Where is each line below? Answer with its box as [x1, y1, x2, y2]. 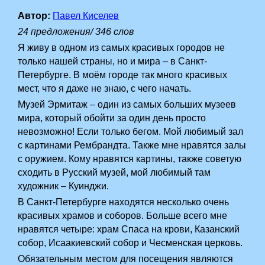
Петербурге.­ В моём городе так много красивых [18, 70, 228, 80]
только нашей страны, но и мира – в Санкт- [18, 56, 208, 66]
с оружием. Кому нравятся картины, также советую [18, 154, 242, 164]
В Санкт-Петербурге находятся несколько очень [18, 197, 230, 207]
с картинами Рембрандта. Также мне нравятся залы [18, 140, 247, 150]
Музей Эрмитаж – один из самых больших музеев [18, 99, 237, 109]
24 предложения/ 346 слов [18, 27, 134, 37]
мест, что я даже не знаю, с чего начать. [18, 83, 192, 93]
